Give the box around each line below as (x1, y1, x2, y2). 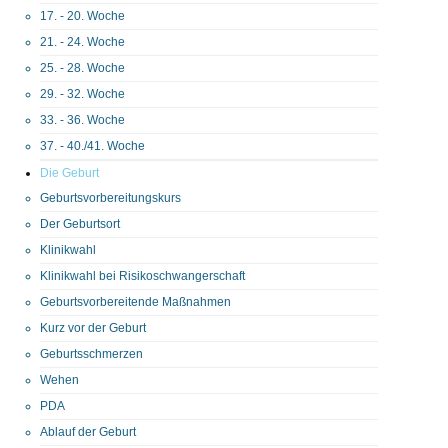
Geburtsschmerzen (40, 346, 143, 361)
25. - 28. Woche (40, 60, 125, 75)
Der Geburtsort (40, 216, 120, 231)
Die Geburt (40, 165, 99, 180)
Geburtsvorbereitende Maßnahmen (40, 294, 231, 309)
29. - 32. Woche (40, 86, 125, 101)
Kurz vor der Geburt (40, 320, 146, 335)
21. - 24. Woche (40, 34, 125, 49)
